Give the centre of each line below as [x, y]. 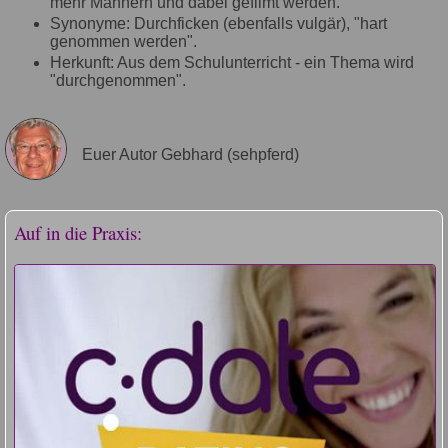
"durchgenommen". [118, 80]
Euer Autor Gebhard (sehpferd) [190, 154]
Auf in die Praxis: [78, 232]
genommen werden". [123, 41]
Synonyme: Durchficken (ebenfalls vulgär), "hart [218, 23]
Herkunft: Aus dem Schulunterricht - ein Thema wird [232, 62]
